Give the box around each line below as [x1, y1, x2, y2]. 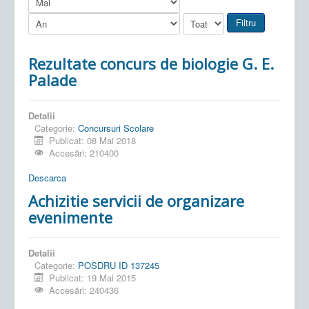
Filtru [236, 15, 256, 29]
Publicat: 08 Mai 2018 [49, 133, 137, 147]
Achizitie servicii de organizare [28, 190, 244, 211]
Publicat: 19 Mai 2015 [49, 270, 137, 284]
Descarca [28, 170, 66, 184]
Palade [28, 69, 77, 90]
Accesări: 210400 [49, 146, 119, 159]
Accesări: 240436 [49, 283, 119, 297]
